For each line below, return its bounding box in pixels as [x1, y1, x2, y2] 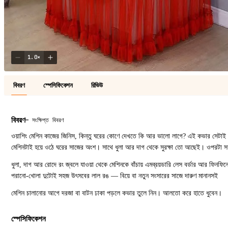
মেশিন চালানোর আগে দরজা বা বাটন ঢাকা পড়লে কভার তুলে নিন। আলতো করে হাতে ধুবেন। [11, 189, 222, 197]
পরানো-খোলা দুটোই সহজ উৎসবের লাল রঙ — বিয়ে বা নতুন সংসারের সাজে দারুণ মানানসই [11, 172, 218, 180]
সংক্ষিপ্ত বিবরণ [32, 116, 65, 124]
